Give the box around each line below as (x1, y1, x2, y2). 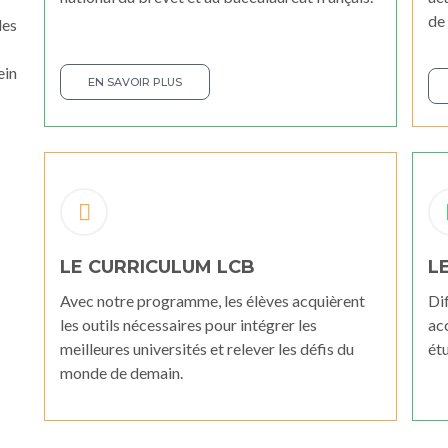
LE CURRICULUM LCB (60, 255, 255, 278)
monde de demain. (60, 362, 183, 382)
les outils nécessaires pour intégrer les (60, 314, 317, 334)
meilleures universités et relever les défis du (60, 338, 354, 358)
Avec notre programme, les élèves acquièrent (60, 290, 365, 310)
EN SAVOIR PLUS (88, 74, 182, 89)
